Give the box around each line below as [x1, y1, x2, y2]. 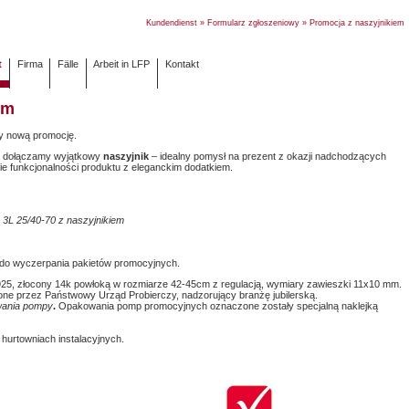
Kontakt [164, 58, 199, 70]
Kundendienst [146, 18, 197, 27]
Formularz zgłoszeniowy [207, 18, 299, 27]
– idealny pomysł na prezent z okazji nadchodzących [149, 151, 386, 163]
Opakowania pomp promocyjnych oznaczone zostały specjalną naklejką [58, 299, 378, 311]
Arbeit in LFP [93, 58, 151, 70]
